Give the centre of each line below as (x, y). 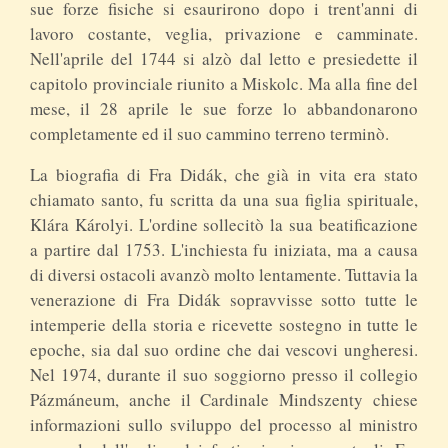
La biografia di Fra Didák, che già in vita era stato (224, 174)
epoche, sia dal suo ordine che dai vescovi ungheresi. (224, 349)
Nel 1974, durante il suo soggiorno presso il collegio (224, 374)
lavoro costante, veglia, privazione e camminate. (224, 33)
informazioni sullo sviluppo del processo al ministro (224, 424)
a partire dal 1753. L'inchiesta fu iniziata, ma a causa (224, 249)
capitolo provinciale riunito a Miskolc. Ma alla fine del (224, 83)
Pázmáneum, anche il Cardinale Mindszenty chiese (224, 399)
